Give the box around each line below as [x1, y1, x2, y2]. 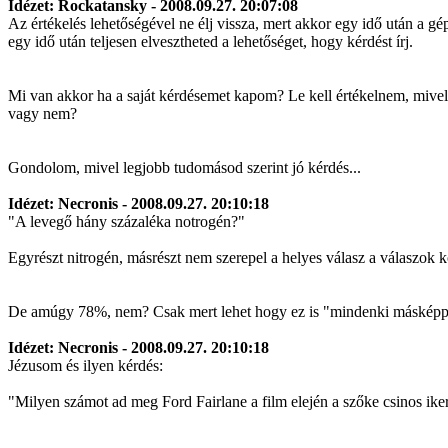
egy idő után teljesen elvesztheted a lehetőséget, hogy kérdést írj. [8, 33, 413, 50]
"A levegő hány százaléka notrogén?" [8, 213, 245, 230]
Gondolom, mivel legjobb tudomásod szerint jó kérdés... [8, 159, 361, 176]
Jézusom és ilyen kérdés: [8, 357, 163, 374]
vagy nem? [8, 105, 77, 122]
